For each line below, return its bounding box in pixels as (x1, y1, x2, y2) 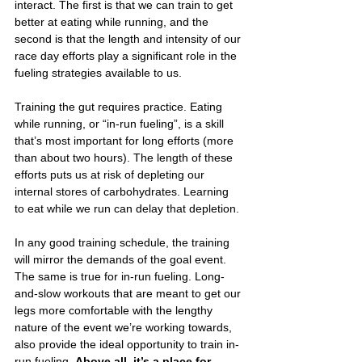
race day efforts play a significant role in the (15, 48, 240, 62)
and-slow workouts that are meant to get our (15, 286, 244, 300)
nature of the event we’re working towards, (15, 320, 235, 334)
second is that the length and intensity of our (15, 32, 244, 45)
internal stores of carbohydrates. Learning (15, 184, 232, 198)
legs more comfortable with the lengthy (15, 303, 216, 317)
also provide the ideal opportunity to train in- (15, 337, 239, 351)
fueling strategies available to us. (15, 65, 185, 79)
